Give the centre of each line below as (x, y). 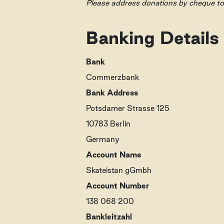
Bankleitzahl (109, 217)
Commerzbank (112, 77)
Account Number (117, 186)
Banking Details (152, 37)
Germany (103, 139)
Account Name (114, 155)
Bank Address (112, 93)
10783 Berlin (108, 124)
